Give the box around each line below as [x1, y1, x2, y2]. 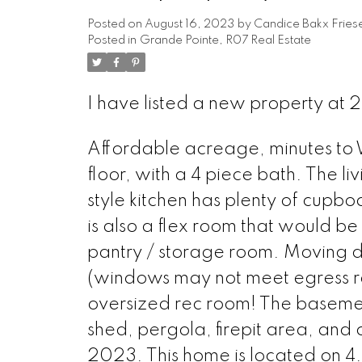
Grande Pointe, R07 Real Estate [139, 34, 311, 46]
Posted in [86, 34, 137, 46]
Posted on [86, 18, 145, 30]
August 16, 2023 [144, 18, 234, 30]
